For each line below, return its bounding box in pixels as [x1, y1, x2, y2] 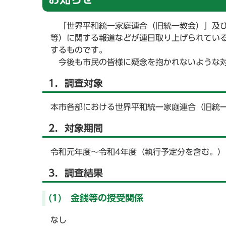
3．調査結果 [48, 168, 103, 178]
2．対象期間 [48, 123, 103, 133]
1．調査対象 [48, 78, 103, 88]
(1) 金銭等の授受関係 [48, 194, 143, 202]
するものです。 [50, 46, 107, 54]
